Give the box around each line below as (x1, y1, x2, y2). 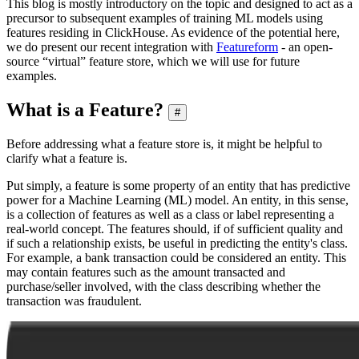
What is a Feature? (6, 99, 163, 120)
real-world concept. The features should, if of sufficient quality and (6, 221, 343, 236)
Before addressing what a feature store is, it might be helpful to (6, 136, 322, 151)
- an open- (278, 39, 333, 54)
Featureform (216, 39, 278, 54)
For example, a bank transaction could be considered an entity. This (6, 250, 346, 264)
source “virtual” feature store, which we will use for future (6, 54, 300, 68)
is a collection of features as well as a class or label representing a (6, 207, 334, 221)
